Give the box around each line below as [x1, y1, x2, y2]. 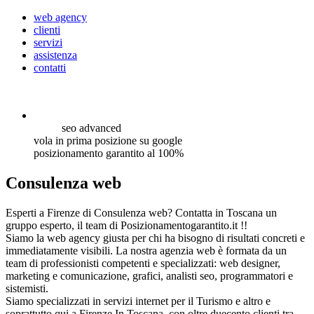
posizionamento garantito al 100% [34, 147, 184, 159]
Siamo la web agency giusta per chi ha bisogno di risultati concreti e [6, 231, 305, 244]
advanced [79, 122, 121, 134]
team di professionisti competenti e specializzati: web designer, [6, 257, 280, 269]
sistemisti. [6, 282, 48, 294]
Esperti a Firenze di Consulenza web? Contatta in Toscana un [6, 206, 277, 219]
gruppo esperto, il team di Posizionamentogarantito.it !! [6, 219, 247, 231]
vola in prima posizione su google [34, 135, 182, 146]
